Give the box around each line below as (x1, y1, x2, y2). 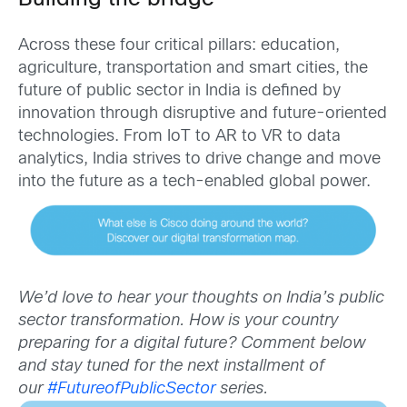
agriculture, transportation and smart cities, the (18, 60, 368, 76)
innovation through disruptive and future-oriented (18, 105, 387, 122)
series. (215, 382, 268, 397)
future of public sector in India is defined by (18, 83, 341, 99)
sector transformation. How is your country (18, 313, 338, 329)
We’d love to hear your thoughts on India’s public (18, 291, 384, 306)
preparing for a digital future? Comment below (18, 336, 365, 352)
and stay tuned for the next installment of (18, 359, 324, 374)
